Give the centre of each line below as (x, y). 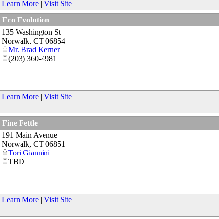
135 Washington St (31, 32)
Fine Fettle (20, 123)
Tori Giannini (29, 153)
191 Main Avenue (30, 135)
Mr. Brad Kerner (34, 49)
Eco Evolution (26, 20)
